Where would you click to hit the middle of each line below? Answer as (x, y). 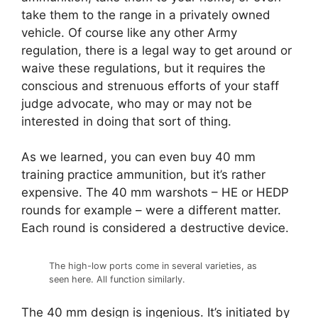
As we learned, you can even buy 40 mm (138, 157)
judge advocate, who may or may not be (137, 103)
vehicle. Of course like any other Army (129, 32)
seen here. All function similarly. (117, 279)
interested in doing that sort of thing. (126, 121)
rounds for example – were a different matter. (151, 210)
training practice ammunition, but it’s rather (143, 175)
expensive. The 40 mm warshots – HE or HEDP (155, 193)
